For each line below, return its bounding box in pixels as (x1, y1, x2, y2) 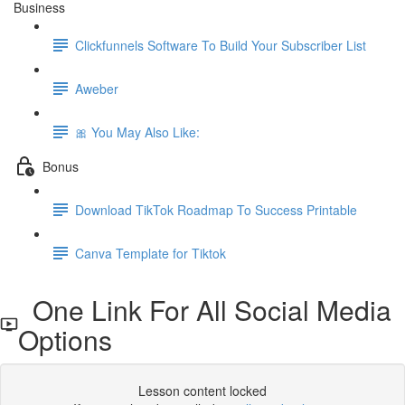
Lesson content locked (138, 381, 267, 400)
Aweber (75, 79, 118, 98)
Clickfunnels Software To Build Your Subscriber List (75, 35, 366, 54)
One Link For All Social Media (17, 290, 391, 329)
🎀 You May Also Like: (75, 122, 200, 141)
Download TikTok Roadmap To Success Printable (75, 200, 357, 219)
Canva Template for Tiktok (75, 243, 226, 262)
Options (17, 320, 112, 359)
